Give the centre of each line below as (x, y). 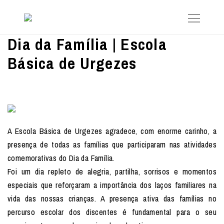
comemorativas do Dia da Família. (61, 158)
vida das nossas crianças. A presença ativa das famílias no (112, 198)
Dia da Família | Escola (87, 44)
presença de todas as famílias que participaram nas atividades (112, 144)
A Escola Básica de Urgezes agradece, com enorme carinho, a (112, 131)
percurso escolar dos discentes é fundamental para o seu (112, 212)
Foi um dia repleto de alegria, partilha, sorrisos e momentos (112, 171)
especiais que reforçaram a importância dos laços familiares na (112, 185)
